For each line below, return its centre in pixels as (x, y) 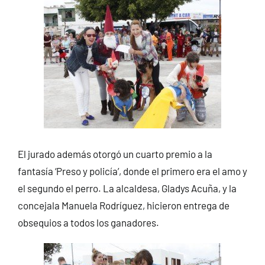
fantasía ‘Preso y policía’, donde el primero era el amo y (132, 171)
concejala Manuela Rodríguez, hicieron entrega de (123, 206)
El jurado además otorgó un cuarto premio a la (115, 154)
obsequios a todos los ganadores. (88, 223)
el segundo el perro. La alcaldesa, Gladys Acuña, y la (127, 188)
